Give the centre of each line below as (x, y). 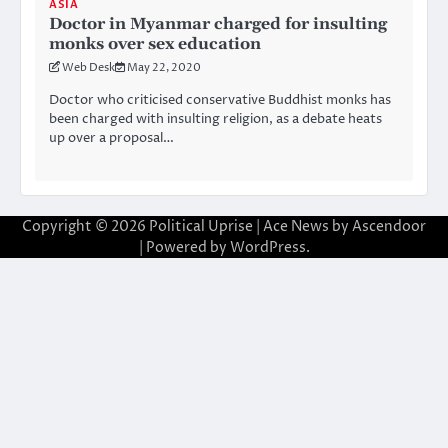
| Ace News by (302, 227)
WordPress (267, 248)
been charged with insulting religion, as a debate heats (215, 119)
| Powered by (184, 248)
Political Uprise (201, 227)
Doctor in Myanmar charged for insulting (218, 24)
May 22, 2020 (164, 68)
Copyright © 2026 (85, 227)
